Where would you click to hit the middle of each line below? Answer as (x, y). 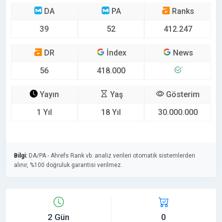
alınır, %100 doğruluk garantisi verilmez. (68, 165)
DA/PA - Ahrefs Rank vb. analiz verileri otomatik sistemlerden (111, 155)
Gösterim (182, 94)
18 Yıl (111, 112)
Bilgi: (21, 155)
